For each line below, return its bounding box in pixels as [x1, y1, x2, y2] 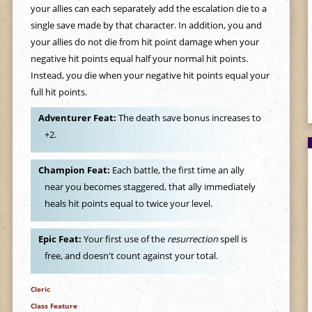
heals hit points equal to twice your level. [45, 197, 213, 210]
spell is [217, 233, 247, 246]
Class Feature [30, 300, 77, 311]
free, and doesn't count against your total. [45, 249, 219, 263]
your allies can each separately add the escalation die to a [30, 2, 267, 15]
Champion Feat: [38, 164, 112, 177]
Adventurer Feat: [38, 111, 118, 125]
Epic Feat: [38, 233, 84, 246]
